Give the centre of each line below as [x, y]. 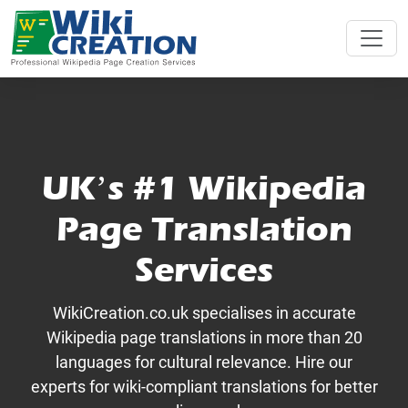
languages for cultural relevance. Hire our [204, 362]
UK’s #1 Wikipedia [204, 189]
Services [204, 270]
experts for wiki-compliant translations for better [204, 387]
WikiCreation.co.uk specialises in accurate [204, 313]
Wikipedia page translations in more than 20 [204, 337]
